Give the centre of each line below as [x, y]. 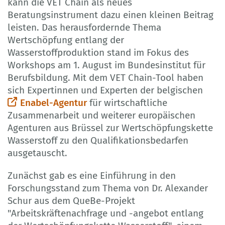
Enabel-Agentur [53, 102]
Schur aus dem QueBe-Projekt [71, 200]
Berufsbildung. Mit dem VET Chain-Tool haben [105, 77]
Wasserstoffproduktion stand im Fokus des [98, 52]
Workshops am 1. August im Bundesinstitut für [106, 65]
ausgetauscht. [37, 153]
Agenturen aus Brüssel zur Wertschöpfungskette [110, 128]
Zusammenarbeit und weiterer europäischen [101, 115]
